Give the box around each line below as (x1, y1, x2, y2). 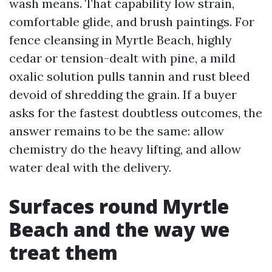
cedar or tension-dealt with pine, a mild (9, 50, 236, 66)
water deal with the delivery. (9, 160, 171, 175)
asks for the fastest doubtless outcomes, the (9, 105, 262, 120)
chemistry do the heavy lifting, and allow (9, 141, 241, 157)
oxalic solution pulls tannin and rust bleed (9, 69, 250, 84)
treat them (9, 239, 118, 265)
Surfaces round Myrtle (9, 193, 229, 219)
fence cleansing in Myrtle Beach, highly (9, 32, 232, 47)
